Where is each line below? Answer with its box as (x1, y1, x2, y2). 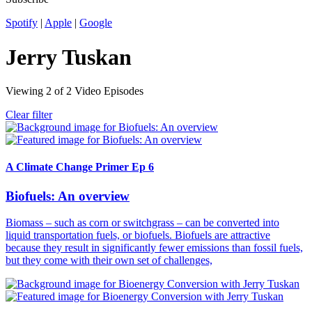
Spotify (6, 17, 38, 29)
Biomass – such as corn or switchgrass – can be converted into (6, 217, 279, 229)
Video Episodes (75, 85, 143, 97)
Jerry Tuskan (6, 44, 132, 70)
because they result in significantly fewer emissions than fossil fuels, (6, 242, 303, 254)
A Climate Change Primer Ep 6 (6, 161, 154, 173)
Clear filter (6, 109, 52, 121)
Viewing (6, 85, 46, 97)
